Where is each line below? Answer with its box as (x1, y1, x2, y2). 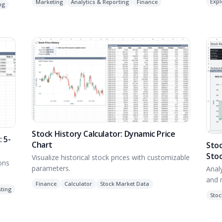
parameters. (32, 163, 70, 173)
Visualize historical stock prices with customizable (32, 152, 190, 162)
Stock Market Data (100, 179, 149, 187)
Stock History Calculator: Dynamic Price (32, 128, 175, 139)
